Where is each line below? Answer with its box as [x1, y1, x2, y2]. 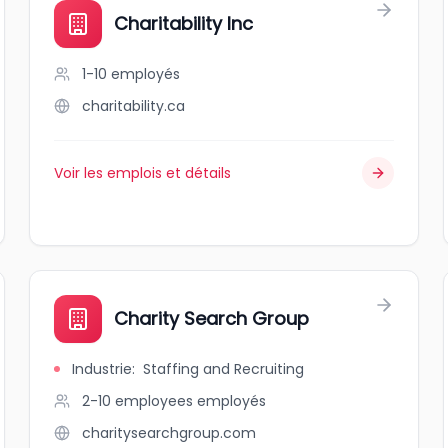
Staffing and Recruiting [143, 359, 305, 379]
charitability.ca [82, 96, 186, 116]
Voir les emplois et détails [54, 163, 232, 183]
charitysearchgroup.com [82, 423, 257, 443]
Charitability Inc [114, 11, 254, 36]
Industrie [72, 359, 133, 379]
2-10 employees [82, 391, 194, 411]
